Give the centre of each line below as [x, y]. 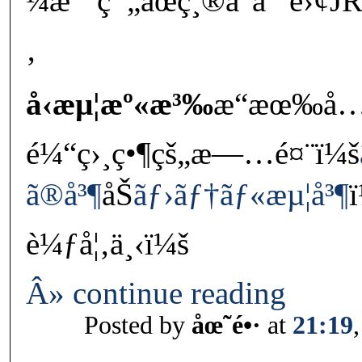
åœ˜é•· [226, 326]
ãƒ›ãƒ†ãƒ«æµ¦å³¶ [241, 195]
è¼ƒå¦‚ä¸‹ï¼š [107, 244]
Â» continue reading [156, 293]
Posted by [138, 326]
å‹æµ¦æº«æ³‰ [119, 104]
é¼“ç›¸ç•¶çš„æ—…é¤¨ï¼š [192, 154]
